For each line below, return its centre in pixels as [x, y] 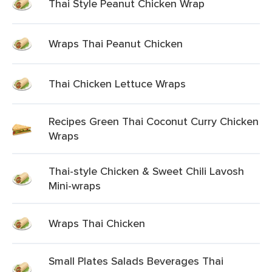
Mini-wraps [75, 185]
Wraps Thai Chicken [97, 223]
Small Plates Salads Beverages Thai [136, 261]
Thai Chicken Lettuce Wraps [117, 83]
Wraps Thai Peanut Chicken [116, 43]
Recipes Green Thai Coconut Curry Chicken [154, 121]
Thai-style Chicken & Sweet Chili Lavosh [146, 171]
